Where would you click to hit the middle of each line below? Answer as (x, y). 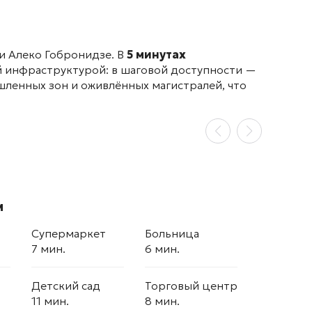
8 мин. (162, 301)
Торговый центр (191, 286)
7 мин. (48, 249)
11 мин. (50, 301)
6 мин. (162, 249)
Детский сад (66, 286)
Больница (172, 234)
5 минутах (156, 55)
